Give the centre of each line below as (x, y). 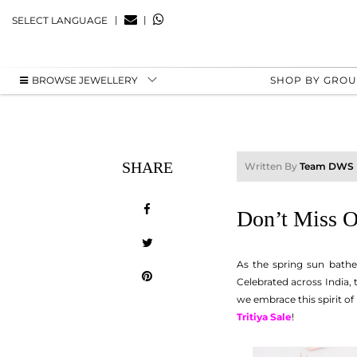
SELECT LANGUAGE (60, 20)
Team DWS (327, 166)
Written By (272, 166)
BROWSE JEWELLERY (85, 80)
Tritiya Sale (264, 317)
